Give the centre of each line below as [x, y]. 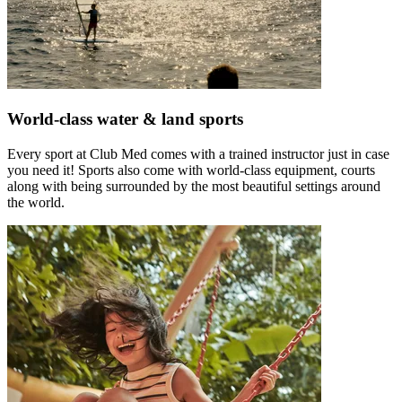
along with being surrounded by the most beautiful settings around [194, 186]
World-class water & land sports [125, 119]
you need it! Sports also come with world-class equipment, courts [191, 170]
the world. [36, 202]
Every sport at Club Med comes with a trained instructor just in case [198, 153]
